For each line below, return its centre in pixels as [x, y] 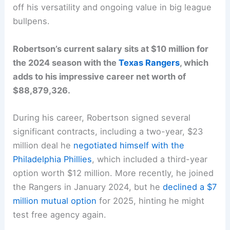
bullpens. [32, 21]
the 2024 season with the [66, 62]
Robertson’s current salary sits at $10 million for [111, 49]
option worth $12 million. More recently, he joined [113, 173]
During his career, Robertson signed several [102, 117]
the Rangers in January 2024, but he [88, 187]
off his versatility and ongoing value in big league [112, 7]
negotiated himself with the [129, 145]
